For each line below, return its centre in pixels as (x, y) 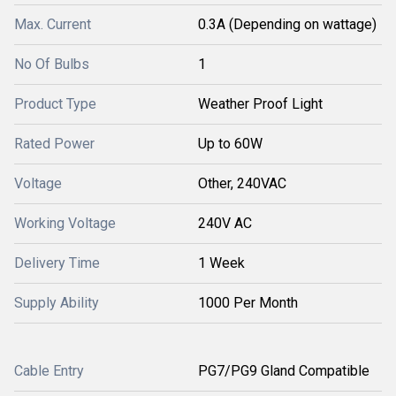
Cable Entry (49, 371)
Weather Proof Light (260, 104)
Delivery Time (57, 263)
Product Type (55, 104)
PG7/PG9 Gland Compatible (284, 371)
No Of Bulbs (52, 64)
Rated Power (54, 144)
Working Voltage (65, 223)
